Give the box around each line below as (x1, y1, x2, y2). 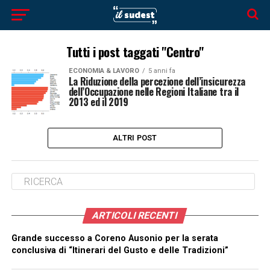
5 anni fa (148, 67, 175, 75)
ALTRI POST (113, 133, 157, 142)
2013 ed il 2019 (68, 95, 128, 109)
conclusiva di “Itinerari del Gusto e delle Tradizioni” (11, 245, 228, 256)
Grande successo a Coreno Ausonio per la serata (11, 233, 218, 243)
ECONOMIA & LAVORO (68, 67, 139, 75)
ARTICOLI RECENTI (91, 210, 180, 221)
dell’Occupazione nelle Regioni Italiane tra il (68, 84, 239, 99)
